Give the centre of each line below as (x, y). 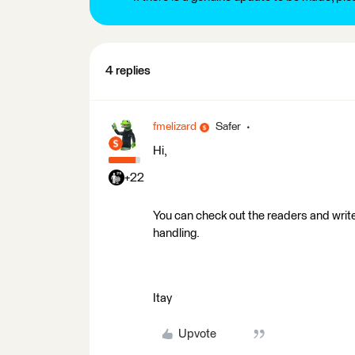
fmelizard (175, 127)
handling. (176, 233)
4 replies (128, 71)
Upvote (197, 334)
